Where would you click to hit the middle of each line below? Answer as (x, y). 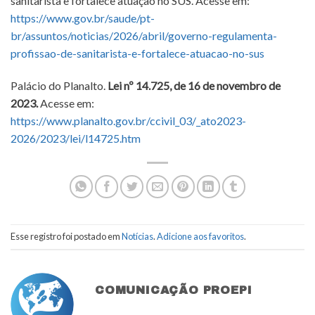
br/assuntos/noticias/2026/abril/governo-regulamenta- (144, 36)
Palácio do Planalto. (59, 85)
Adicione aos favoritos (200, 237)
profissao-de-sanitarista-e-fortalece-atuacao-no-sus (137, 53)
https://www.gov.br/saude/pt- (83, 18)
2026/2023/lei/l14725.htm (76, 138)
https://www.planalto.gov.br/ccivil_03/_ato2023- (128, 120)
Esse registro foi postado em (66, 237)
